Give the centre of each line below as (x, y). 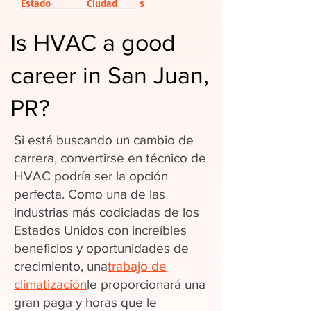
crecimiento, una (61, 266)
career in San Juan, (110, 75)
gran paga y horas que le (85, 302)
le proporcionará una (146, 284)
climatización (50, 284)
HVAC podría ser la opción (91, 176)
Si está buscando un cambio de (104, 140)
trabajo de (137, 266)
